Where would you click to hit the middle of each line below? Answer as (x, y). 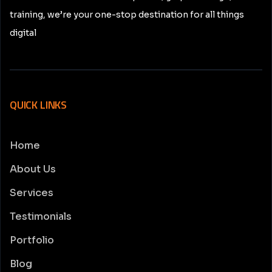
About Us (33, 169)
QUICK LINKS (39, 105)
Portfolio (32, 240)
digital (23, 33)
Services (32, 193)
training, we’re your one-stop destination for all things (127, 15)
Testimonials (41, 216)
